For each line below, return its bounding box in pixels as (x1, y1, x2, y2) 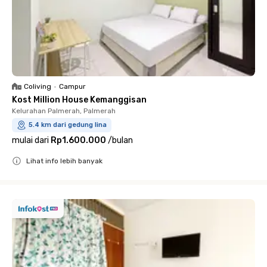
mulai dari (12, 135, 49, 145)
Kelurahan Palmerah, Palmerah (12, 107, 116, 115)
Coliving (24, 82, 51, 91)
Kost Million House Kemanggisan (12, 95, 147, 105)
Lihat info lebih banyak (26, 157, 103, 165)
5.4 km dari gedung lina (29, 121, 107, 129)
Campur (59, 82, 86, 91)
